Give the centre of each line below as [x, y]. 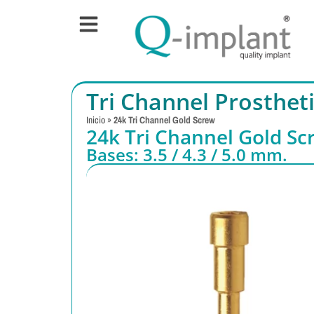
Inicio [96, 120]
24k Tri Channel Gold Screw [164, 120]
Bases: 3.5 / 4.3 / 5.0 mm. [187, 155]
